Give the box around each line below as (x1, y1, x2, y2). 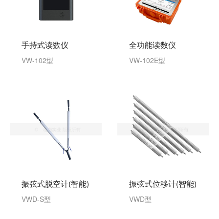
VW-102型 (22, 55, 53, 66)
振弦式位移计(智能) (129, 177, 197, 189)
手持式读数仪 (22, 39, 68, 51)
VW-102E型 (129, 55, 165, 66)
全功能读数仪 (129, 39, 176, 51)
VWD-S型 (22, 194, 51, 204)
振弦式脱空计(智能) (22, 177, 89, 189)
